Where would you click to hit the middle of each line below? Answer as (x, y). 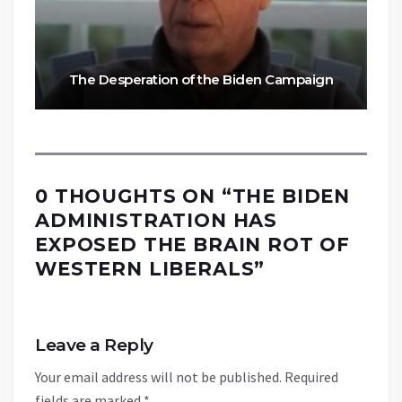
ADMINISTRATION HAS (157, 220)
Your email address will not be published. (158, 376)
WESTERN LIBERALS (145, 268)
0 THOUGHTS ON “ (134, 196)
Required (311, 376)
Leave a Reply (94, 345)
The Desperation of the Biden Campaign (201, 79)
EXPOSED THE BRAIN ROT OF (193, 244)
